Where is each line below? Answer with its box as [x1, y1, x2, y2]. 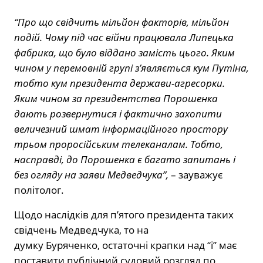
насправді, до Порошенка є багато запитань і [14, 153, 235, 167]
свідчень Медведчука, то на [14, 223, 149, 237]
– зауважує [168, 168, 222, 182]
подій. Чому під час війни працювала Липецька [14, 31, 234, 45]
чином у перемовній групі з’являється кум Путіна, [14, 61, 249, 75]
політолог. [14, 183, 64, 197]
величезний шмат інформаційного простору [14, 122, 228, 136]
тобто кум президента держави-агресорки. [14, 76, 225, 90]
